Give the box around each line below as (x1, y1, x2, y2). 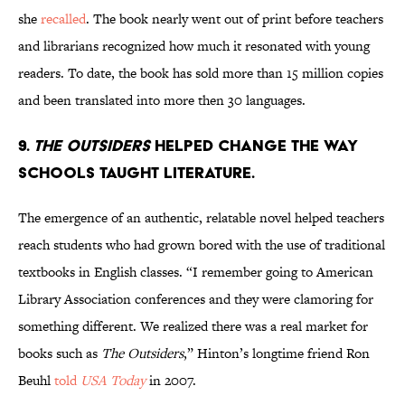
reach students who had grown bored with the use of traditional (18, 235, 385, 255)
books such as (18, 344, 101, 363)
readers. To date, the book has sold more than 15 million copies (18, 63, 383, 83)
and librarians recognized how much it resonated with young (18, 36, 370, 56)
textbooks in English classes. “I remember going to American (18, 262, 373, 282)
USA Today (80, 371, 146, 391)
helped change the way (150, 136, 358, 155)
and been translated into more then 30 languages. (18, 90, 306, 110)
